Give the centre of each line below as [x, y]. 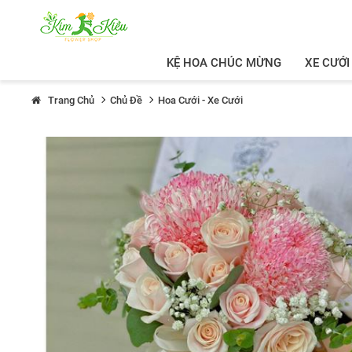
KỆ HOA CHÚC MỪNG [224, 63]
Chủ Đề [126, 100]
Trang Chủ [71, 100]
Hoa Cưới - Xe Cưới [200, 100]
